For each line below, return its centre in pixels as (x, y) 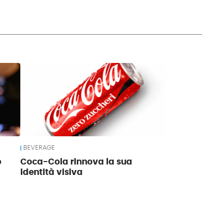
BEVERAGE (39, 148)
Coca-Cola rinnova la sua (77, 162)
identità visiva (52, 172)
